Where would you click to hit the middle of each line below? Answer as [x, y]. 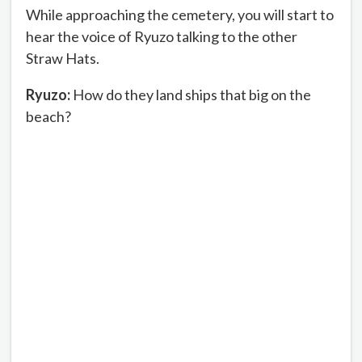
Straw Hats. [63, 59]
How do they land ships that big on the [191, 95]
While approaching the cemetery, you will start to [180, 15]
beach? [48, 117]
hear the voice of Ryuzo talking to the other [162, 37]
